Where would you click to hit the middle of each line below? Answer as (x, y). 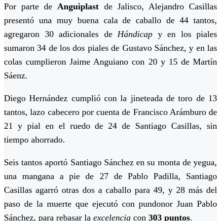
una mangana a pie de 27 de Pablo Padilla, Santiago (110, 176)
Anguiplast (78, 7)
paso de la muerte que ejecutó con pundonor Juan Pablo (110, 204)
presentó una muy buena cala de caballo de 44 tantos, (110, 20)
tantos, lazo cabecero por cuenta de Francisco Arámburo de (110, 112)
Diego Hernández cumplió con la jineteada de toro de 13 (110, 98)
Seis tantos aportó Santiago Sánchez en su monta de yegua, (110, 163)
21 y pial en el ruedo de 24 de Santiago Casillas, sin (110, 126)
